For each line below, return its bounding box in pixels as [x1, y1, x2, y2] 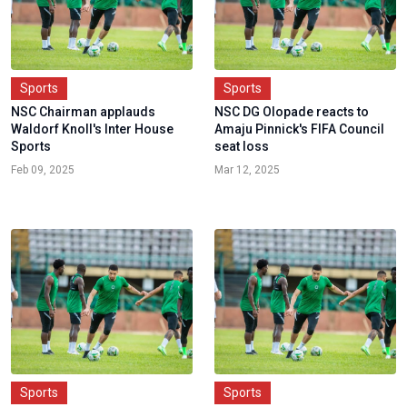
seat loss [214, 138, 269, 154]
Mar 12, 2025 [214, 163, 280, 176]
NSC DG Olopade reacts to [214, 104, 369, 119]
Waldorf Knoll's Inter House [11, 121, 174, 136]
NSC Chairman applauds [11, 104, 155, 119]
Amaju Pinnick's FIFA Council [214, 121, 384, 136]
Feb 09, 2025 [11, 163, 74, 176]
